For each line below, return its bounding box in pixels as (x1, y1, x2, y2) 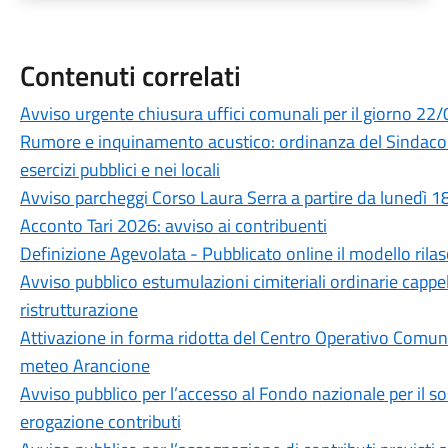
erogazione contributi (19, 408, 181, 435)
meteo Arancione (19, 352, 150, 379)
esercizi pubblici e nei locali (19, 156, 220, 183)
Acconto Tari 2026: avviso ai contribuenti (19, 212, 327, 239)
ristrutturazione (19, 296, 138, 323)
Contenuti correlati (19, 54, 241, 97)
